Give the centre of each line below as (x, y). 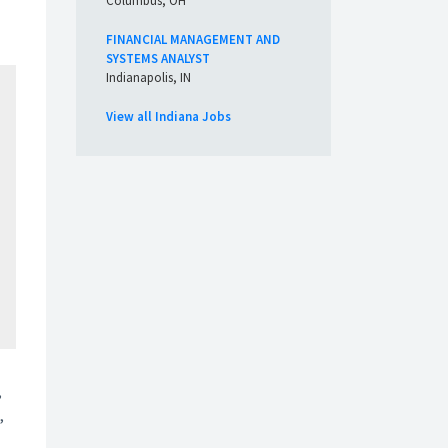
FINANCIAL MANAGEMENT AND (193, 39)
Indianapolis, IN (148, 77)
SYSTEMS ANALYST (158, 58)
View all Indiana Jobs (168, 116)
